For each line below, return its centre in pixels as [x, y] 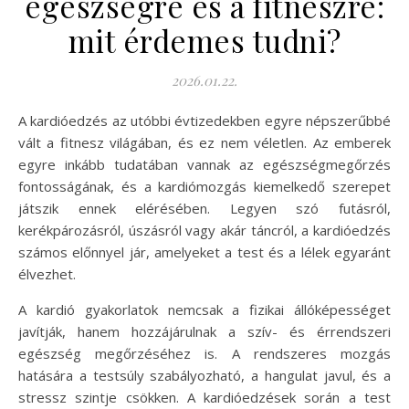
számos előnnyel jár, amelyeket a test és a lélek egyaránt [204, 252]
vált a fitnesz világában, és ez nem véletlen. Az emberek [204, 142]
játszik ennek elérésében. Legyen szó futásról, [204, 208]
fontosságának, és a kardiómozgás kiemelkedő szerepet [204, 186]
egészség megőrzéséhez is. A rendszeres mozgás [204, 353]
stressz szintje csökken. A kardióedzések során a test [204, 397]
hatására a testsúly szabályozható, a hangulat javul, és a [204, 375]
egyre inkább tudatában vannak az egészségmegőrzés [204, 164]
